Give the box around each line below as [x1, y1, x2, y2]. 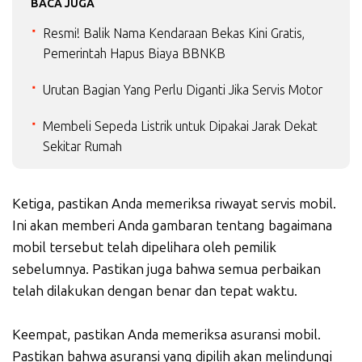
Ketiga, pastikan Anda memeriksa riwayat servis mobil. [12, 195, 336, 212]
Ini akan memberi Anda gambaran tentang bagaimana [12, 217, 332, 234]
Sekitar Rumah [43, 138, 122, 154]
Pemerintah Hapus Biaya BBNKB [43, 45, 225, 61]
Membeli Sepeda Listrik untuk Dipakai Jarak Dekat [43, 118, 318, 134]
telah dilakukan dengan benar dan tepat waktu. [12, 282, 297, 299]
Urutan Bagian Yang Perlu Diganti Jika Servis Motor [43, 82, 322, 98]
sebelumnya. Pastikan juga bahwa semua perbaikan [12, 260, 321, 277]
